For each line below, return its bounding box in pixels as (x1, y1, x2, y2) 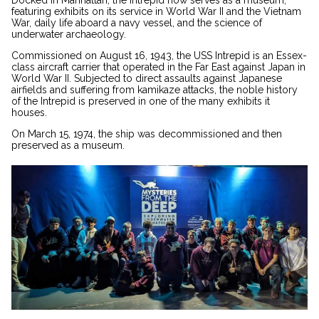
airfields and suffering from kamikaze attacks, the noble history (11, 84, 298, 96)
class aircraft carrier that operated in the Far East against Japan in (11, 61, 305, 73)
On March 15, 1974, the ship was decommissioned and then (11, 128, 282, 140)
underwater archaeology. (11, 28, 129, 41)
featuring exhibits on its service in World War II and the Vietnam (11, 6, 301, 18)
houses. (11, 107, 47, 119)
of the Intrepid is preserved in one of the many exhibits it (11, 95, 270, 108)
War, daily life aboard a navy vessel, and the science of (11, 17, 262, 29)
